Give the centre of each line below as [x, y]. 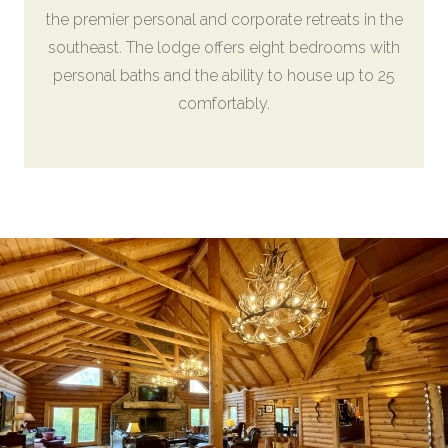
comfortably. [224, 103]
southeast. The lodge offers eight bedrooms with [224, 47]
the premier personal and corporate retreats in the [224, 19]
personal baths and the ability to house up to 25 [224, 75]
